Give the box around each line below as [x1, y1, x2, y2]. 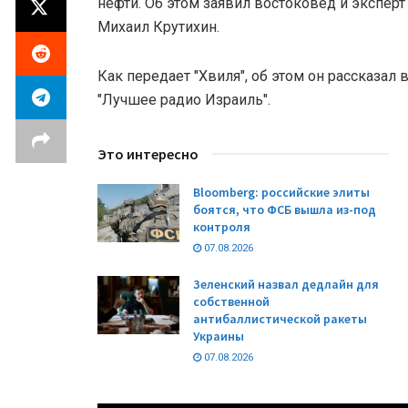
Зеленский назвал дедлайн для [193, 275, 379, 292]
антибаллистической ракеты [193, 310, 367, 327]
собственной [193, 292, 270, 310]
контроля [193, 218, 250, 235]
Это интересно [97, 144, 199, 163]
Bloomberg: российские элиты [193, 183, 370, 200]
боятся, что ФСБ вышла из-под [193, 200, 376, 218]
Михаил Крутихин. [97, 17, 219, 36]
